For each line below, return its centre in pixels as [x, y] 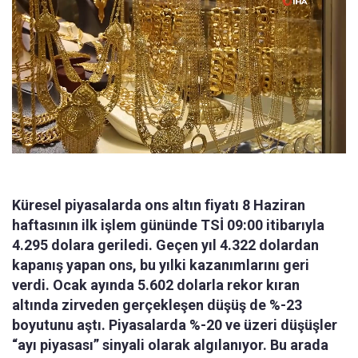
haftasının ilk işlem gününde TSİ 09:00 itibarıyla [168, 225]
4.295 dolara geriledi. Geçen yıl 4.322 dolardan [165, 245]
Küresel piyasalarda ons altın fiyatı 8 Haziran [159, 205]
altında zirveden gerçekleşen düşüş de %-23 [157, 304]
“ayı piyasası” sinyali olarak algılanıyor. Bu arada [170, 344]
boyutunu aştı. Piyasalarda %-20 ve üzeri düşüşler [175, 324]
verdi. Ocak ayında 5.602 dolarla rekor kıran [156, 284]
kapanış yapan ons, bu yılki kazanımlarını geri [161, 265]
